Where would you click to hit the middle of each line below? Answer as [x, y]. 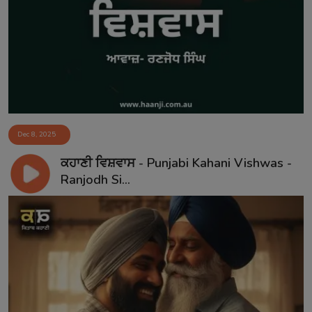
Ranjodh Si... [95, 179]
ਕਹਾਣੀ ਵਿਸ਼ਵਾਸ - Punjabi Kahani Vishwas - [176, 163]
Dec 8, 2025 [37, 135]
